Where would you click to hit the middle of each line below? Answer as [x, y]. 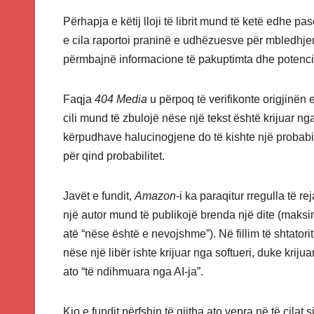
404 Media [121, 100]
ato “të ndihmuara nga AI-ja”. [133, 272]
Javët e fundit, [99, 196]
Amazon [155, 196]
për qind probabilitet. [114, 156]
